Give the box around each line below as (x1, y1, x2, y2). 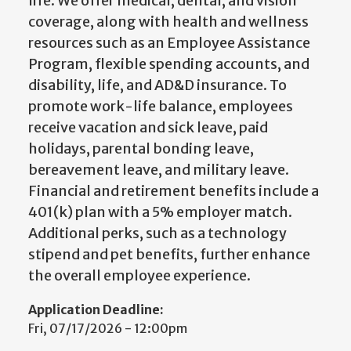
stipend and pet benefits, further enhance (28, 245, 310, 264)
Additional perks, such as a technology (28, 224, 287, 243)
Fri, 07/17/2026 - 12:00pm (28, 320, 187, 337)
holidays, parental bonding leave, (28, 139, 254, 158)
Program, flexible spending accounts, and (28, 55, 309, 74)
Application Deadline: (28, 302, 164, 318)
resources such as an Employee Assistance (28, 34, 310, 52)
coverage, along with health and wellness (28, 13, 309, 31)
